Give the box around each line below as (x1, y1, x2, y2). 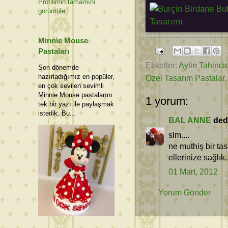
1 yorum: (146, 95, 188, 108)
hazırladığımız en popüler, (38, 73, 115, 81)
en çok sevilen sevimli (38, 82, 104, 90)
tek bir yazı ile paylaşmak (38, 100, 114, 108)
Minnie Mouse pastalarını (38, 91, 112, 99)
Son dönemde (38, 64, 79, 72)
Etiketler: (146, 61, 179, 70)
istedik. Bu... (38, 109, 76, 118)
